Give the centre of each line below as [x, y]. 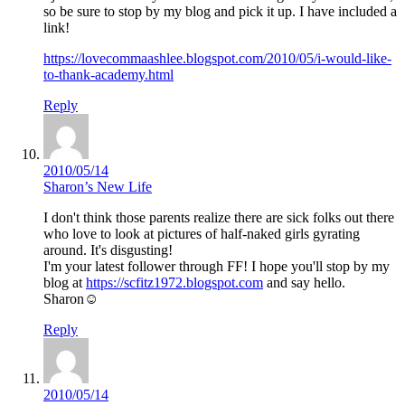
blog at [65, 283]
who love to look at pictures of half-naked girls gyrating [202, 234]
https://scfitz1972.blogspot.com [174, 283]
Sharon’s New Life [98, 187]
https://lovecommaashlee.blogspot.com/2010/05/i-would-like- [217, 59]
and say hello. [304, 283]
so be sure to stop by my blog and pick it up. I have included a [220, 12]
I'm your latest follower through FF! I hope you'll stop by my [217, 267]
